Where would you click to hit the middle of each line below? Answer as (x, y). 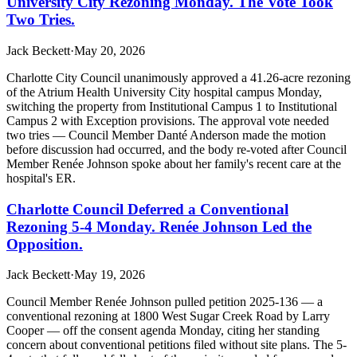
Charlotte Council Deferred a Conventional (147, 209)
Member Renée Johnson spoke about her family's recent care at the (174, 163)
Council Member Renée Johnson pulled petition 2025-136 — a (165, 302)
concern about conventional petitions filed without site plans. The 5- (177, 345)
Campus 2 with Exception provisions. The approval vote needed (168, 120)
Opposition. (45, 244)
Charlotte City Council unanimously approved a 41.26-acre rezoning (178, 77)
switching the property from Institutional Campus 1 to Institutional (172, 106)
